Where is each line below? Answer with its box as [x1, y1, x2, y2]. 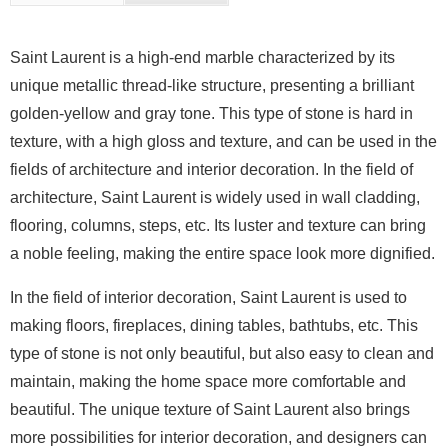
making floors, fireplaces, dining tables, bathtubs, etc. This [10, 317, 418, 334]
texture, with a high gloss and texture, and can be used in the [10, 133, 437, 150]
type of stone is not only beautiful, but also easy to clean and [10, 345, 434, 362]
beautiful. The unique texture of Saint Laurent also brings [10, 401, 410, 418]
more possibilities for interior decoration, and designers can [10, 429, 427, 446]
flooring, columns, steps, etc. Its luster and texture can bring [10, 217, 426, 234]
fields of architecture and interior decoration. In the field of [10, 161, 413, 178]
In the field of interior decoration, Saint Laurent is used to [10, 289, 407, 306]
